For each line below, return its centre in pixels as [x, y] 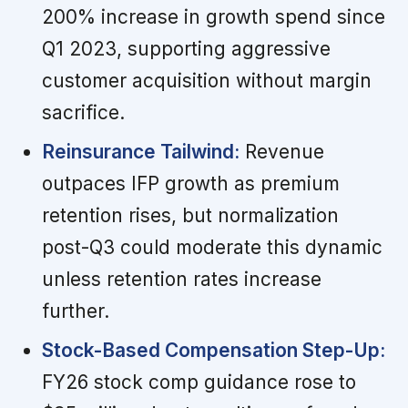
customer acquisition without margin [206, 80]
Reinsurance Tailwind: [140, 151]
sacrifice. [83, 112]
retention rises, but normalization [190, 215]
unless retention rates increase [181, 279]
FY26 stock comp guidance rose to [199, 382]
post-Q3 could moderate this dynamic [212, 247]
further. [75, 311]
